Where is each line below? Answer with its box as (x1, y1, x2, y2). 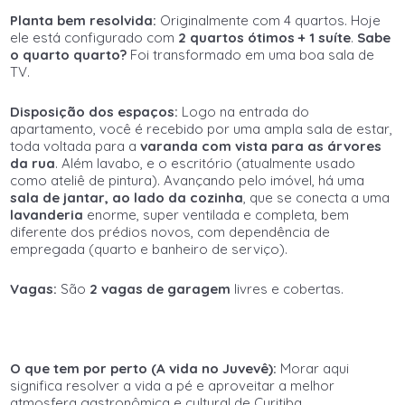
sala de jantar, (10, 189, 109, 206)
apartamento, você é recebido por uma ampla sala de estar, (10, 120, 393, 137)
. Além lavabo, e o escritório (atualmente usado (55, 155, 356, 172)
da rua (10, 155, 56, 172)
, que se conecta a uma (243, 189, 391, 206)
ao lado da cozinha (108, 189, 244, 206)
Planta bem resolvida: (10, 12, 157, 29)
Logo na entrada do (182, 103, 310, 120)
